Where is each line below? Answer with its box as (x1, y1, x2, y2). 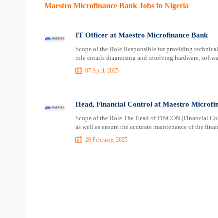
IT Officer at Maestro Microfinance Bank (75, 31, 208, 39)
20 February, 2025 (85, 136, 127, 143)
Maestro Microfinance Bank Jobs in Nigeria (44, 1, 189, 10)
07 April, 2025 (85, 67, 119, 74)
